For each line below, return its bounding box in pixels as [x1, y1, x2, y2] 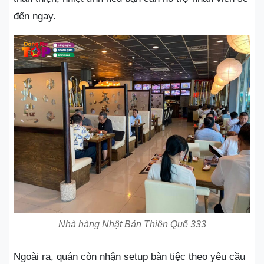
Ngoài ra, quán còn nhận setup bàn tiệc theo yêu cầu [14, 250, 245, 262]
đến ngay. [14, 11, 56, 22]
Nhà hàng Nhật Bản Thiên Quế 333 [58, 219, 206, 229]
